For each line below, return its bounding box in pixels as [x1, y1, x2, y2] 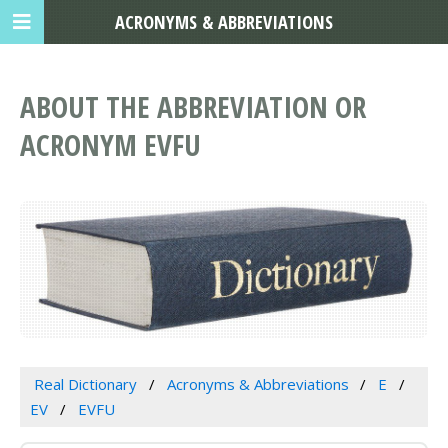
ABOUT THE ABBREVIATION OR [20, 87, 366, 127]
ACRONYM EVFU [20, 125, 201, 165]
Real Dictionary [33, 374, 137, 395]
